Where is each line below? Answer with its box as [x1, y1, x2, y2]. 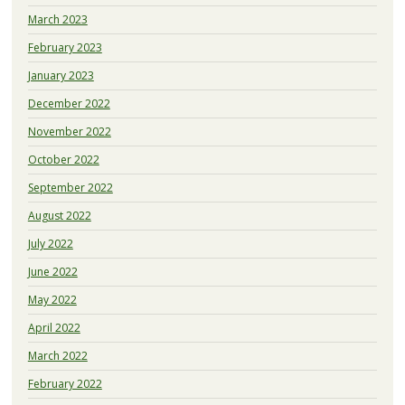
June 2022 [27, 264, 78, 280]
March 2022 [27, 348, 88, 364]
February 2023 [27, 40, 102, 56]
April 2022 [27, 320, 80, 336]
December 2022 [27, 96, 110, 112]
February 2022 [27, 376, 102, 392]
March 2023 [27, 12, 88, 28]
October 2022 [27, 152, 99, 168]
